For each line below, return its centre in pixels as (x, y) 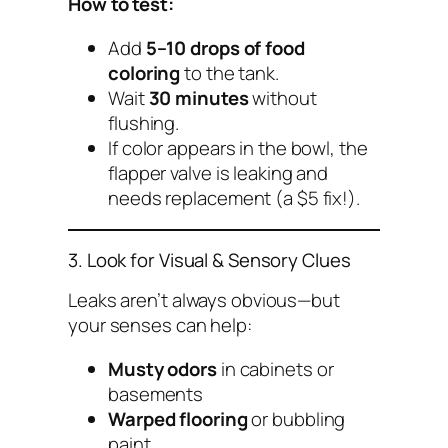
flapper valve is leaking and (218, 172)
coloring (144, 72)
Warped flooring (178, 418)
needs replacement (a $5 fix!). (234, 197)
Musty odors (162, 368)
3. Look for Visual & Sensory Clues (209, 259)
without (282, 97)
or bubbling (296, 418)
